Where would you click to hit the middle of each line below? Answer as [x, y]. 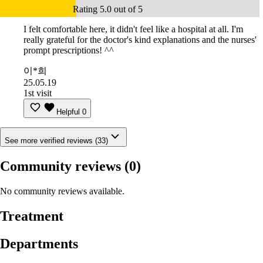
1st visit [38, 93]
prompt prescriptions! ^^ [69, 50]
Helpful [68, 112]
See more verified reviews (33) [56, 141]
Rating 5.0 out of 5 [108, 9]
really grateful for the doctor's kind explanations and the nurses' [140, 40]
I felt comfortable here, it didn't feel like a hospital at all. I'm [133, 29]
